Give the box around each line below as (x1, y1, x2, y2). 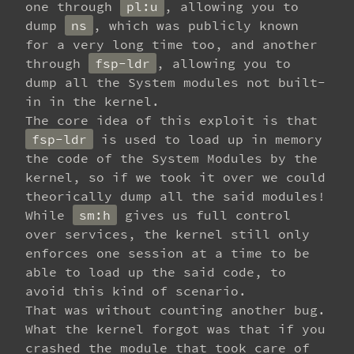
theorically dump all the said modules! (25, 188, 326, 204)
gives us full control (117, 207, 291, 223)
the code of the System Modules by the (25, 150, 318, 166)
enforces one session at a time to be (25, 245, 310, 261)
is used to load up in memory (93, 131, 322, 147)
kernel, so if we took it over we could (25, 169, 326, 185)
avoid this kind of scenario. (25, 283, 247, 299)
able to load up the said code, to (25, 264, 286, 280)
